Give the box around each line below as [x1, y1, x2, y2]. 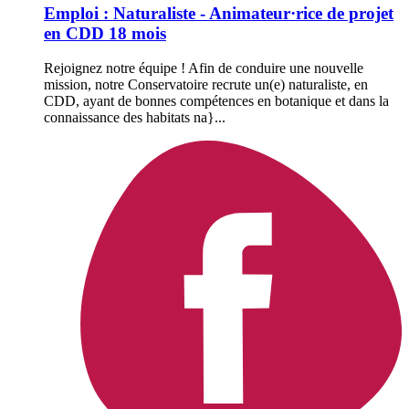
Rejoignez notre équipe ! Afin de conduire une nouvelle [44, 60, 363, 77]
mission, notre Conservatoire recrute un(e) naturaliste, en [44, 77, 368, 93]
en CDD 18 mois [44, 23, 166, 43]
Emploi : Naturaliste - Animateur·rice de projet [44, 3, 393, 23]
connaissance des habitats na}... [44, 110, 225, 126]
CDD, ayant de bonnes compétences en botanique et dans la [44, 93, 389, 110]
